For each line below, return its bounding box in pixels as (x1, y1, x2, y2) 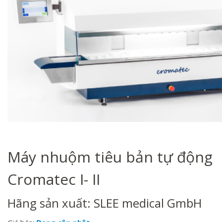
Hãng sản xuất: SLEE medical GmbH (7, 195, 202, 211)
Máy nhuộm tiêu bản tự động (7, 147, 213, 167)
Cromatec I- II (7, 169, 100, 189)
